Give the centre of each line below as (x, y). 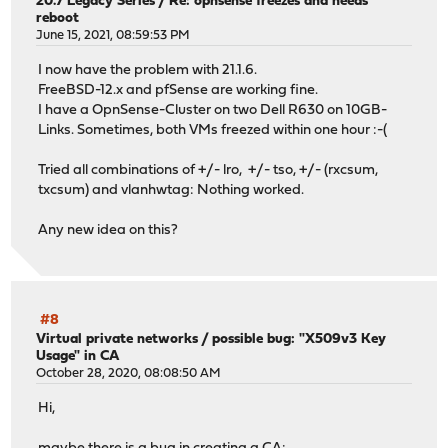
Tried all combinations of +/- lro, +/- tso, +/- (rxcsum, (208, 170)
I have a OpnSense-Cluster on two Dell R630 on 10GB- (213, 110)
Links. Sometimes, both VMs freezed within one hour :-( (213, 130)
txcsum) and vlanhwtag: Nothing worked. (171, 190)
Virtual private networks (117, 340)
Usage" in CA (78, 357)
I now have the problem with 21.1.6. (148, 70)
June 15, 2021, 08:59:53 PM (113, 36)
